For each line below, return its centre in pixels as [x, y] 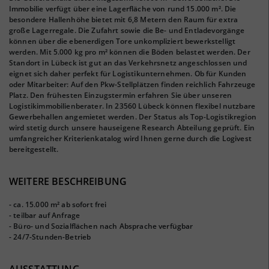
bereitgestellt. [34, 149]
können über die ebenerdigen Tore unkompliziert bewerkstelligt [122, 41]
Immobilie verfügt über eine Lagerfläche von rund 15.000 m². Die [123, 9]
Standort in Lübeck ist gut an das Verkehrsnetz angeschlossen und [128, 63]
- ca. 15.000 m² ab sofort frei [58, 204]
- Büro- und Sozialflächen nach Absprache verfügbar [101, 226]
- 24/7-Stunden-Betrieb [50, 237]
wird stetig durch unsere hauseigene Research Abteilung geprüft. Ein [132, 128]
